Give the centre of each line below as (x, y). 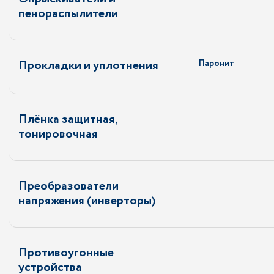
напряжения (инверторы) (87, 201)
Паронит (217, 64)
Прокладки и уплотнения (88, 66)
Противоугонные (66, 253)
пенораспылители (68, 14)
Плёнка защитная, (68, 120)
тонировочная (58, 134)
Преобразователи (68, 186)
